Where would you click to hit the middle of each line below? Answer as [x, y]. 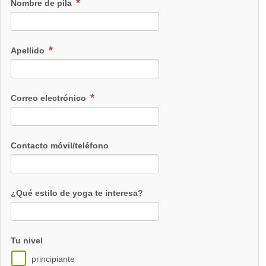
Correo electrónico [50, 98]
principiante [53, 259]
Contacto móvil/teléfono [60, 145]
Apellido [29, 51]
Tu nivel [27, 240]
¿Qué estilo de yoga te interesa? [77, 193]
